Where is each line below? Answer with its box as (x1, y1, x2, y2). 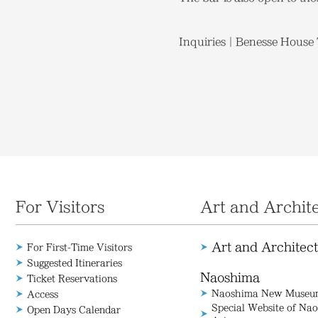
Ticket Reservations (27, 274, 117, 283)
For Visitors (16, 199, 105, 214)
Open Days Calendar (27, 305, 121, 314)
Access (27, 290, 58, 298)
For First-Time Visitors (27, 243, 132, 251)
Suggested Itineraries (27, 258, 122, 267)
